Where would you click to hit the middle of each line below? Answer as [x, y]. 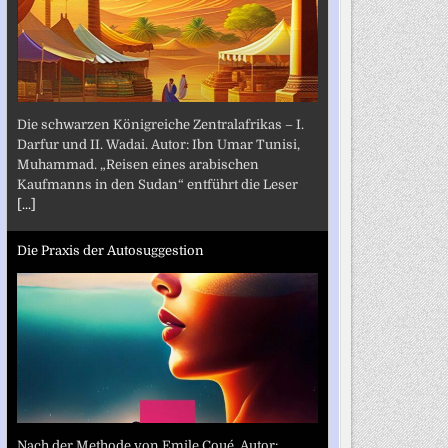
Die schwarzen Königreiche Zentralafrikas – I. [160, 124]
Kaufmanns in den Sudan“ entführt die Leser [157, 184]
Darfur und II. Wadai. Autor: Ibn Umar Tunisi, [158, 144]
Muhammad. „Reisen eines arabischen [137, 164]
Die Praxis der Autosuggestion [110, 250]
